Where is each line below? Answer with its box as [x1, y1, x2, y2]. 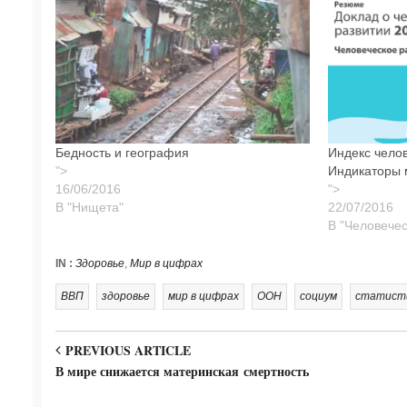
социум [299, 290, 337, 303]
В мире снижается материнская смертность [55, 362, 309, 382]
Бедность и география [55, 145, 189, 161]
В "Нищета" [55, 200, 124, 215]
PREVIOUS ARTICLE [60, 341, 191, 361]
